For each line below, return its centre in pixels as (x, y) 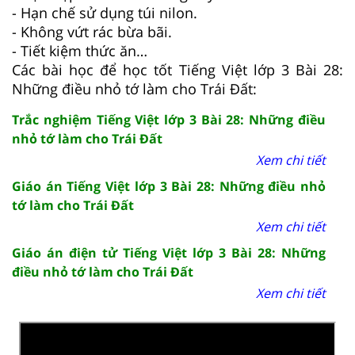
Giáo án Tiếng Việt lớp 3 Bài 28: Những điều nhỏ (169, 187)
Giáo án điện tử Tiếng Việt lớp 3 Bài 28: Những (169, 253)
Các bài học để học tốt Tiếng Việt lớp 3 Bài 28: (177, 70)
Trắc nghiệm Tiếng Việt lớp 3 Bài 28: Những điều (169, 120)
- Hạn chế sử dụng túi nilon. (105, 13)
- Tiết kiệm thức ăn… (80, 51)
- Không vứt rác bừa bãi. (92, 32)
